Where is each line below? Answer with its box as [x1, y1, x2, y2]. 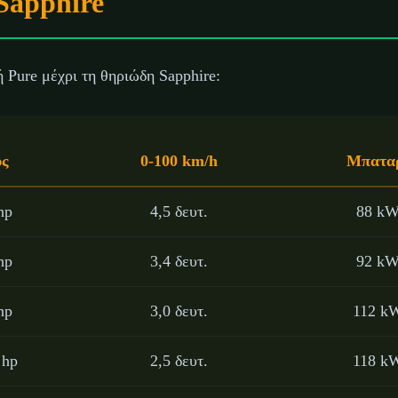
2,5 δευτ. [150, 352, 208, 370]
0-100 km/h [140, 152, 218, 171]
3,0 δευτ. [150, 302, 208, 321]
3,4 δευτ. [150, 252, 208, 271]
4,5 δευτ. [150, 203, 208, 221]
